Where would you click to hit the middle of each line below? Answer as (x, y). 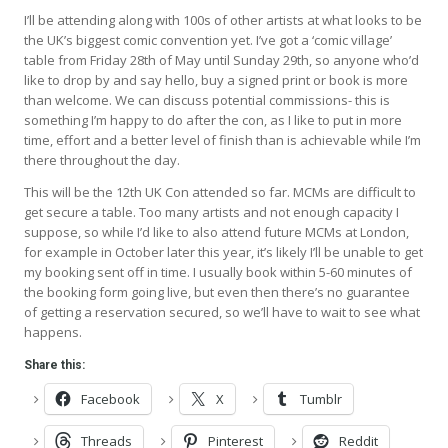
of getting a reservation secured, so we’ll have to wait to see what (222, 311)
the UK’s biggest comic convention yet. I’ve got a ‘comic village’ (208, 39)
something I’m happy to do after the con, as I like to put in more (213, 119)
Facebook (110, 398)
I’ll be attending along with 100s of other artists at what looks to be (223, 19)
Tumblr (321, 398)
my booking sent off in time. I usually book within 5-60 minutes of (218, 271)
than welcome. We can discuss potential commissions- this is (207, 99)
